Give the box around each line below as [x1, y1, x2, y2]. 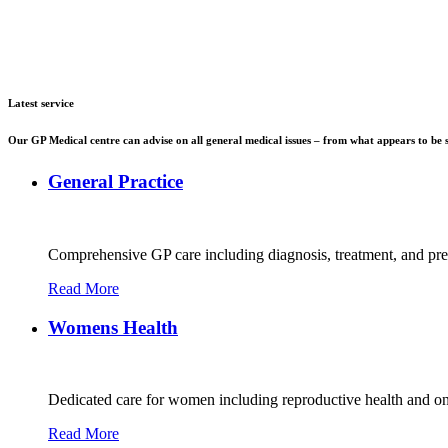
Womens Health [48, 316, 178, 338]
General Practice [48, 171, 183, 193]
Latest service [8, 97, 74, 110]
